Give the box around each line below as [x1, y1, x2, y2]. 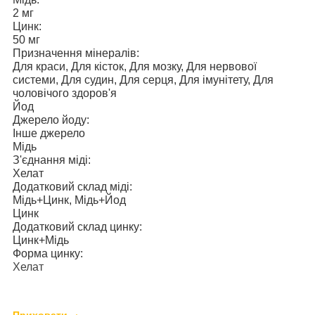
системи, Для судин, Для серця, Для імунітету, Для [13, 74, 274, 86]
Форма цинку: [13, 247, 83, 260]
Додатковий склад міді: [13, 181, 132, 193]
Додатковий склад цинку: [13, 221, 142, 233]
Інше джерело [13, 127, 85, 140]
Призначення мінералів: [13, 47, 139, 60]
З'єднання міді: [13, 154, 91, 167]
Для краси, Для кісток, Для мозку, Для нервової [13, 60, 257, 73]
